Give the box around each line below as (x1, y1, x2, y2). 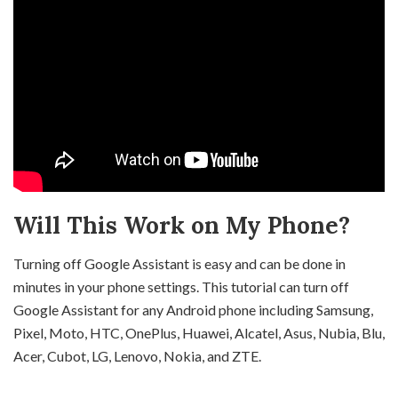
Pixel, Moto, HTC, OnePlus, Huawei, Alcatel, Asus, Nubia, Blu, (13, 323, 385, 341)
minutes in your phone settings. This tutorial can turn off (13, 277, 349, 295)
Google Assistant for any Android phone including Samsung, (13, 300, 373, 318)
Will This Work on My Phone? (13, 210, 350, 240)
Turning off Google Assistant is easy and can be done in (13, 254, 346, 272)
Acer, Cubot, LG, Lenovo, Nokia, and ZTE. (13, 346, 261, 364)
